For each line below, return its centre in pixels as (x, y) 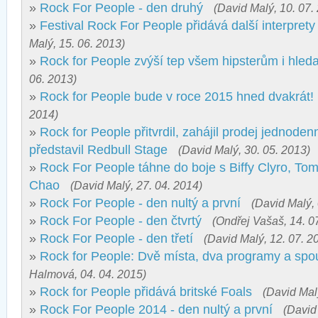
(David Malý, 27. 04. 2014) (136, 185)
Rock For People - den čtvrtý (121, 221)
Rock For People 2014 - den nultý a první (156, 309)
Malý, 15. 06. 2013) (77, 43)
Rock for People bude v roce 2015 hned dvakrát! (177, 97)
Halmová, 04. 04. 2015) (88, 274)
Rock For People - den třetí (116, 238)
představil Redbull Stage (98, 150)
